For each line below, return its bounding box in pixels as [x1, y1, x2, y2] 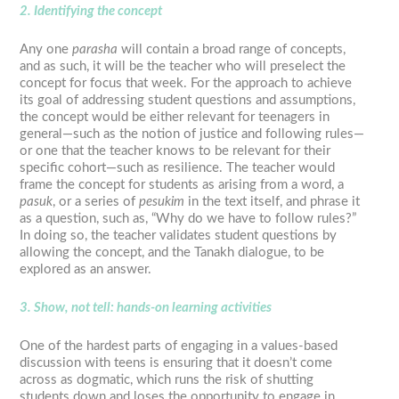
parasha [72, 43, 118, 57]
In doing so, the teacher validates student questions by [20, 229, 338, 243]
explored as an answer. [20, 263, 152, 277]
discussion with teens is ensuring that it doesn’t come [20, 356, 333, 370]
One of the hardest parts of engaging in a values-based [20, 339, 338, 354]
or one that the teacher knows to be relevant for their [20, 144, 331, 159]
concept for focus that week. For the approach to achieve [20, 77, 353, 91]
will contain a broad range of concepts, [118, 43, 346, 57]
